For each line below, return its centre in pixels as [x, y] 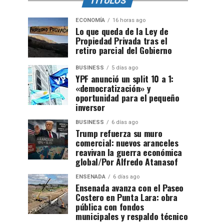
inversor [90, 107]
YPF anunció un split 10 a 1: [125, 78]
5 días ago [125, 68]
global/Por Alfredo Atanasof [127, 161]
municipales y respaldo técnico [132, 216]
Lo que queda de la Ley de [122, 31]
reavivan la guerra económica [129, 152]
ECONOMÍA [90, 20]
